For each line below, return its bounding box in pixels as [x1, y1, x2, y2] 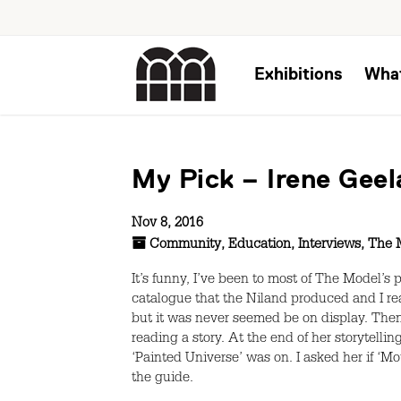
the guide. [132, 371, 193, 387]
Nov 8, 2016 [132, 217, 203, 232]
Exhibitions [254, 64, 343, 83]
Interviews [298, 238, 361, 253]
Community [149, 238, 221, 253]
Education [228, 238, 291, 253]
